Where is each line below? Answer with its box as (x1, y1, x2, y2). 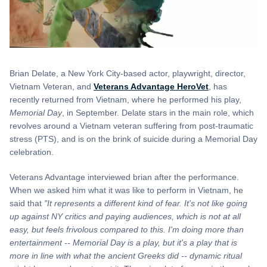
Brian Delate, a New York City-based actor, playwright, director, (10, 69, 246, 79)
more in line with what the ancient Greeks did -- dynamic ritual (10, 250, 242, 260)
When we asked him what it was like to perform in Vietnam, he (10, 185, 243, 195)
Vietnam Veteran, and (10, 82, 94, 92)
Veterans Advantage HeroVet (94, 82, 209, 92)
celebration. (10, 147, 54, 157)
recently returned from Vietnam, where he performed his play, (10, 95, 241, 105)
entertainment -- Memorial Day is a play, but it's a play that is (10, 237, 237, 247)
